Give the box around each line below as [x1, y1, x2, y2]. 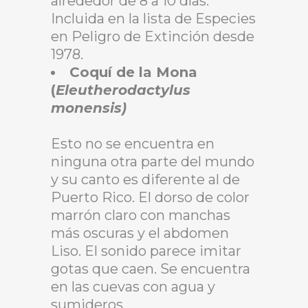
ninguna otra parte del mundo [51, 153, 254, 170]
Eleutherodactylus [56, 81, 190, 98]
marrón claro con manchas [51, 206, 230, 223]
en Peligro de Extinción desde [51, 27, 254, 45]
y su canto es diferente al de [51, 170, 240, 188]
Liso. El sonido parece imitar [51, 242, 241, 259]
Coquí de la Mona [69, 63, 197, 80]
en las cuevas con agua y [51, 278, 215, 295]
